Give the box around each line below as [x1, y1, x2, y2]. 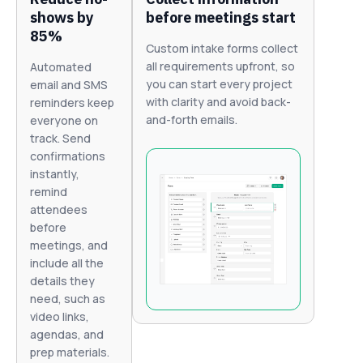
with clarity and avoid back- [146, 94, 292, 110]
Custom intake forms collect [146, 41, 299, 57]
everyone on [30, 113, 98, 129]
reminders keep [30, 95, 114, 111]
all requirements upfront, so [146, 58, 296, 75]
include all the [30, 255, 104, 271]
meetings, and [30, 237, 108, 254]
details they [30, 273, 95, 289]
